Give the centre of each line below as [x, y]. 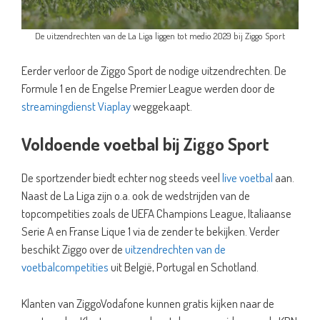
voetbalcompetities [65, 267]
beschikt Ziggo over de [73, 249]
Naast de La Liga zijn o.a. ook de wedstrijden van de [136, 195]
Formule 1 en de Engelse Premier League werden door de [148, 88]
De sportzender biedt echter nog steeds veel [122, 177]
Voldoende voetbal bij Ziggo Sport [145, 144]
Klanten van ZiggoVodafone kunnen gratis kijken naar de [148, 303]
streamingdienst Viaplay [76, 106]
